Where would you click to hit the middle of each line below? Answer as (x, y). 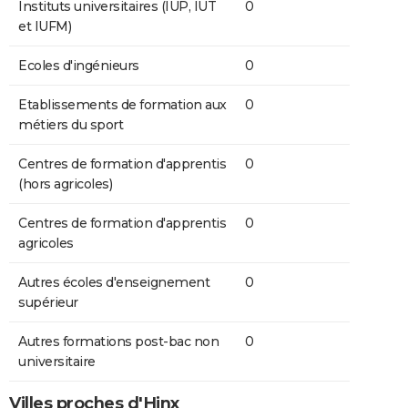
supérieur (48, 302)
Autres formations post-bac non (118, 341)
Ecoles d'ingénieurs (79, 65)
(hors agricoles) (65, 184)
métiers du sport (71, 124)
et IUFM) (45, 26)
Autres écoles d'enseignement (114, 282)
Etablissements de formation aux (122, 104)
